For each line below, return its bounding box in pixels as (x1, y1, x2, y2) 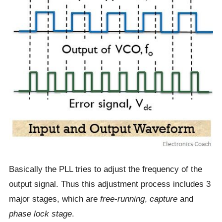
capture (149, 194, 177, 204)
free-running (100, 194, 145, 204)
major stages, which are (8, 194, 100, 204)
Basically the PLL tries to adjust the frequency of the (8, 164, 202, 174)
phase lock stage (8, 209, 72, 219)
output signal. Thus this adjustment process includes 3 (8, 179, 211, 189)
